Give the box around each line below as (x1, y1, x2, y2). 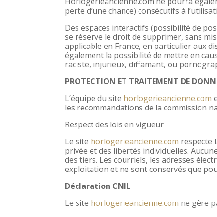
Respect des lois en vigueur (65, 119, 164, 130)
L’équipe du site (65, 93, 124, 104)
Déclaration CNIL (65, 180, 131, 191)
